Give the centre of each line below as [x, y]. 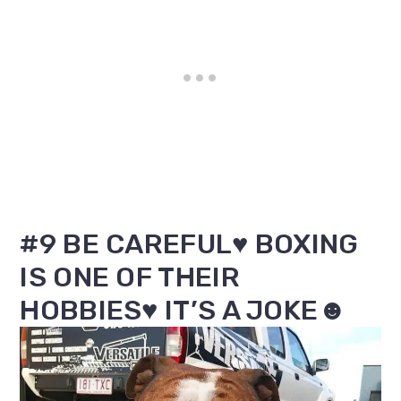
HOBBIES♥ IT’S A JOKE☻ [184, 310]
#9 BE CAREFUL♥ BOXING [189, 243]
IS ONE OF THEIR [130, 277]
